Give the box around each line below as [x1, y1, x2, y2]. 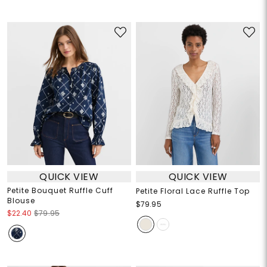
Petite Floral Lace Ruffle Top [136, 186, 250, 197]
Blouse [7, 195, 35, 206]
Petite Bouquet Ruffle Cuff [7, 185, 113, 196]
